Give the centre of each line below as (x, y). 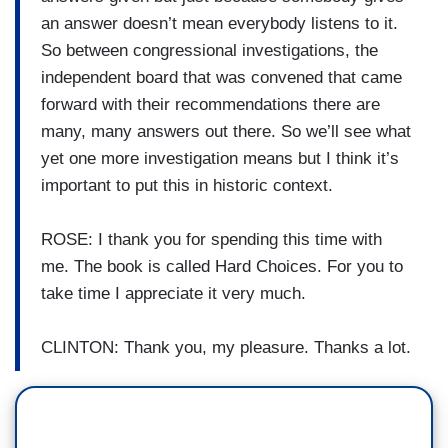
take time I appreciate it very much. (173, 293)
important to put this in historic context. (187, 185)
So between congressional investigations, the (209, 50)
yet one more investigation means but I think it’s (220, 158)
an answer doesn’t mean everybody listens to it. (219, 23)
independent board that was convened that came (221, 77)
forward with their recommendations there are (210, 104)
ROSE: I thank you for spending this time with (211, 239)
